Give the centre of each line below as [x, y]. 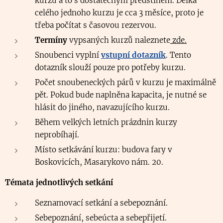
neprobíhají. [57, 135]
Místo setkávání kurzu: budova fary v [104, 150]
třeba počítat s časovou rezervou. [96, 25]
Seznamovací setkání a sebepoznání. [101, 203]
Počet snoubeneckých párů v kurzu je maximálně [125, 82]
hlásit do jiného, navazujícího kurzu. [102, 107]
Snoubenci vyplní [68, 55]
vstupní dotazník [133, 55]
